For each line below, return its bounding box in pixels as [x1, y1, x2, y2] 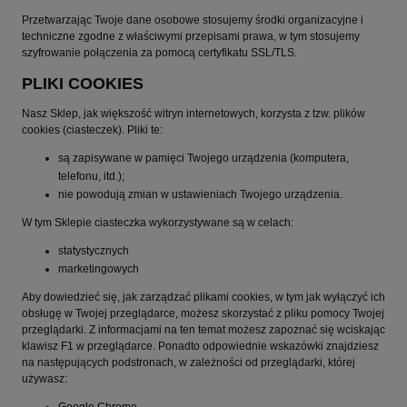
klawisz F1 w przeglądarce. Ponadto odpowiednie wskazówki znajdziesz [22, 339, 379, 352]
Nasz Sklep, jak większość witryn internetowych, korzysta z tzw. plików [22, 106, 365, 120]
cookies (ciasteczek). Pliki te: [22, 123, 163, 136]
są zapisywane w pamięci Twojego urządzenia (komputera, [58, 151, 349, 164]
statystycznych [58, 243, 129, 257]
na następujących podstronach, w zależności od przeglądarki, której [22, 355, 355, 369]
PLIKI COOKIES [22, 74, 144, 93]
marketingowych [58, 262, 139, 275]
